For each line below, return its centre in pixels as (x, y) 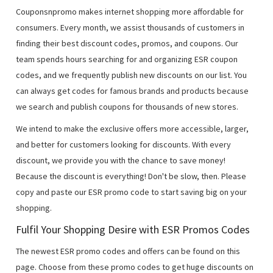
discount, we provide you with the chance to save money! (121, 161)
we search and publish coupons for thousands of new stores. (127, 107)
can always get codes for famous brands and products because (133, 91)
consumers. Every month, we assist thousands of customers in (130, 28)
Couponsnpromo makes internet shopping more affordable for (130, 12)
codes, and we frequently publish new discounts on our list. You (132, 75)
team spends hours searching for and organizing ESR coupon (127, 59)
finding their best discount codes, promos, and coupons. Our (127, 44)
